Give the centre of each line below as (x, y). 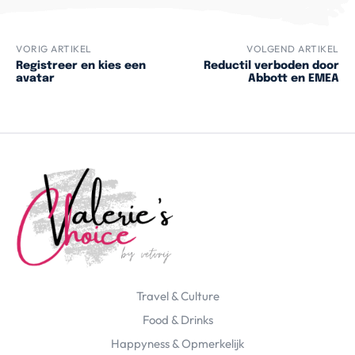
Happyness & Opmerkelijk (177, 344)
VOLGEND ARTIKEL (293, 49)
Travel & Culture (177, 296)
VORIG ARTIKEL (54, 49)
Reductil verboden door (271, 66)
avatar (35, 79)
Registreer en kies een (81, 66)
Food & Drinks (177, 320)
